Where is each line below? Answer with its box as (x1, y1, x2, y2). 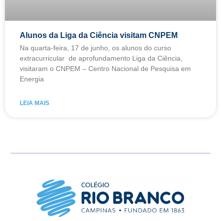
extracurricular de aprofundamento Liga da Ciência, (20, 54, 183, 62)
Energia (20, 74, 44, 83)
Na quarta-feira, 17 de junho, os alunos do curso (20, 43, 171, 52)
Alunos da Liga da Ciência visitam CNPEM (20, 31, 178, 39)
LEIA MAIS (20, 99, 49, 107)
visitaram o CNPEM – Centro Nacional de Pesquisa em (20, 64, 191, 73)
